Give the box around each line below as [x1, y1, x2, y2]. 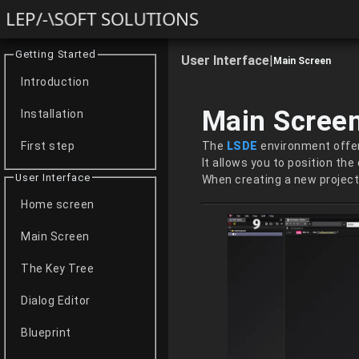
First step [21, 139, 75, 152]
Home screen [21, 198, 95, 212]
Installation [21, 107, 84, 120]
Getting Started [14, 48, 96, 61]
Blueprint [21, 326, 71, 340]
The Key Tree [21, 262, 95, 276]
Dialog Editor [21, 294, 91, 308]
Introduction [21, 75, 90, 88]
